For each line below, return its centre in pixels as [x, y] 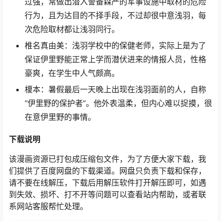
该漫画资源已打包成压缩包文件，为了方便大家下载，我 [108, 159]
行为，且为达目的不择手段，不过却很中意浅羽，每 [115, 15]
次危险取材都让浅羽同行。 [72, 29]
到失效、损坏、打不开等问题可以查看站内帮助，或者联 [108, 195]
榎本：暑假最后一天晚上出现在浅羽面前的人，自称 [115, 89]
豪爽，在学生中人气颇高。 [72, 73]
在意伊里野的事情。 [60, 117]
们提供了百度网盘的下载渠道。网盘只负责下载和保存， [108, 171]
